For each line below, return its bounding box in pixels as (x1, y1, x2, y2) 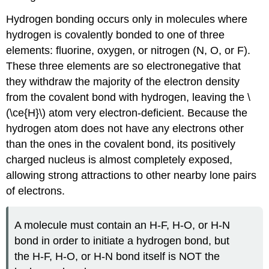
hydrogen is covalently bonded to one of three (6, 29, 225, 41)
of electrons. (6, 185, 65, 198)
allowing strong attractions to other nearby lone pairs (6, 169, 257, 182)
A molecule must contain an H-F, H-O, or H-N (14, 219, 231, 231)
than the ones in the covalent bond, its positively (6, 138, 236, 151)
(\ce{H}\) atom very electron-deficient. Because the (6, 107, 248, 119)
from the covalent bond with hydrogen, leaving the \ (6, 91, 251, 104)
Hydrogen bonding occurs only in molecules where (6, 13, 248, 26)
